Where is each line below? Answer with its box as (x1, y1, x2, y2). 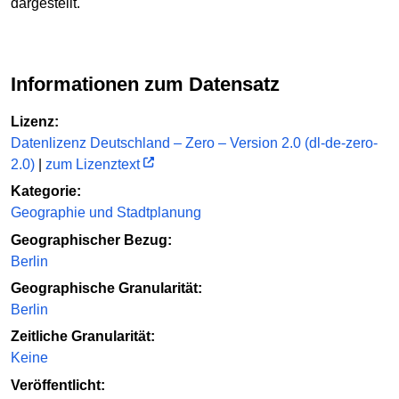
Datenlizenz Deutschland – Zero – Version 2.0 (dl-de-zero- (11, 134, 378, 151)
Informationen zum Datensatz (11, 73, 280, 96)
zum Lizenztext (45, 156, 140, 172)
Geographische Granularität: (11, 280, 202, 296)
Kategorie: (11, 183, 81, 199)
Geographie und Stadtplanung (11, 205, 201, 221)
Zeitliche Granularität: (11, 329, 155, 345)
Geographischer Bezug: (11, 232, 172, 248)
